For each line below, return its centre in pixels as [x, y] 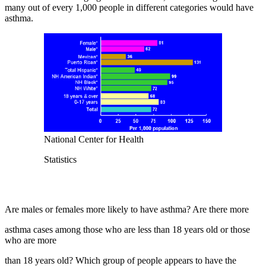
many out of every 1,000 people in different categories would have [129, 7]
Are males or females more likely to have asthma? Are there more [127, 209]
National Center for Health [94, 139]
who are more [31, 240]
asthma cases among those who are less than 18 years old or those [127, 229]
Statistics [60, 159]
